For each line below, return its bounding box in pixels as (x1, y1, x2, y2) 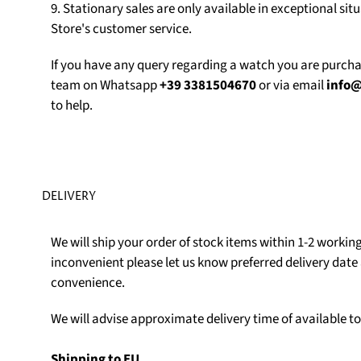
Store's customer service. (50, 19, 192, 39)
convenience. (50, 273, 125, 293)
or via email (255, 75, 326, 95)
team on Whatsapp (50, 75, 160, 95)
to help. (50, 95, 93, 115)
